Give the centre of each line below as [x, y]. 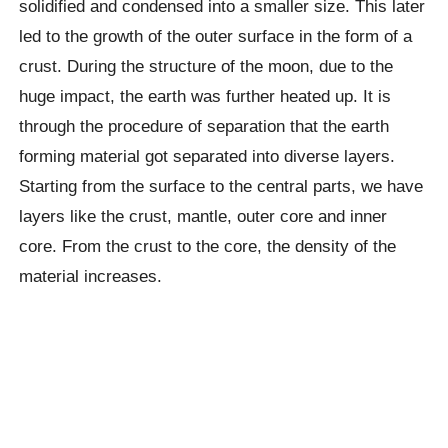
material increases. [91, 275]
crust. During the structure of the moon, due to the [206, 65]
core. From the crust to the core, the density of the [208, 245]
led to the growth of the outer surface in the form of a [216, 35]
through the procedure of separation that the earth [204, 125]
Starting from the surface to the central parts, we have [221, 185]
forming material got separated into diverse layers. [207, 155]
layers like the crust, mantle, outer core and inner [203, 215]
